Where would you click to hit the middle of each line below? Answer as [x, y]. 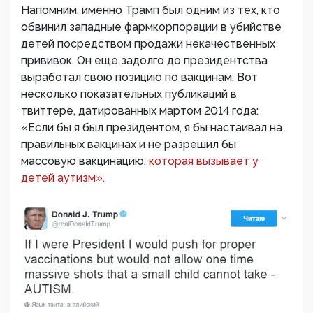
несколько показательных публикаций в [129, 94]
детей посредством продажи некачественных [148, 44]
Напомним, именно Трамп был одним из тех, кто [151, 10]
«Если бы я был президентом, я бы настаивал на [152, 128]
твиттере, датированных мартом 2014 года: [140, 111]
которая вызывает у [204, 161]
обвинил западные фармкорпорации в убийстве [151, 27]
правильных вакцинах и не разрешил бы [129, 144]
